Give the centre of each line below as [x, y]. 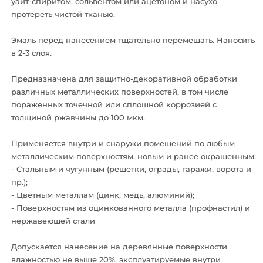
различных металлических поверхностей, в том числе [120, 92]
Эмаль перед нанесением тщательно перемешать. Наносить [133, 40]
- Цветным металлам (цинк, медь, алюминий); [103, 195]
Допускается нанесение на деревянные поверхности [119, 247]
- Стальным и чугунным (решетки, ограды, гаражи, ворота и [131, 169]
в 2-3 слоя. [31, 53]
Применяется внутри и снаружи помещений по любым [123, 143]
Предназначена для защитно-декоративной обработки [124, 79]
